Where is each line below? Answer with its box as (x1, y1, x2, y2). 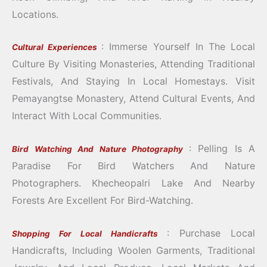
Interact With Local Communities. (12, 110, 162, 122)
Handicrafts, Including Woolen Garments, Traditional (12, 244, 255, 256)
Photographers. (12, 176, 81, 189)
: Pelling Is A (188, 142, 255, 154)
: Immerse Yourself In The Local (101, 41, 256, 53)
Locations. (12, 8, 58, 20)
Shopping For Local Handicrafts (12, 228, 167, 238)
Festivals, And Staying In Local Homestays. (12, 75, 228, 88)
